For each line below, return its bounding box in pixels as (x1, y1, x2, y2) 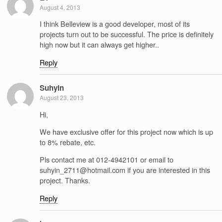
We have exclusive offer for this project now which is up (40, 126, 213, 137)
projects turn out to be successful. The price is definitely (40, 29, 214, 40)
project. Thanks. (40, 175, 90, 186)
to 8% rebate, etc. (40, 137, 96, 148)
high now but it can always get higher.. (40, 39, 159, 50)
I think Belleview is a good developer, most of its (40, 18, 190, 29)
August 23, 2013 (40, 93, 84, 102)
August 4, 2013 (40, 3, 80, 12)
